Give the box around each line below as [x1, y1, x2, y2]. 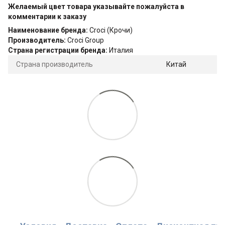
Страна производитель [16, 60, 93, 68]
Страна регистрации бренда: [8, 46, 109, 54]
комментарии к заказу [8, 12, 86, 21]
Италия [109, 46, 133, 54]
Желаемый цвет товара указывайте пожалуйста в [8, 2, 184, 11]
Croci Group [67, 36, 104, 44]
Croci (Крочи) [89, 26, 133, 34]
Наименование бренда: [8, 26, 89, 34]
